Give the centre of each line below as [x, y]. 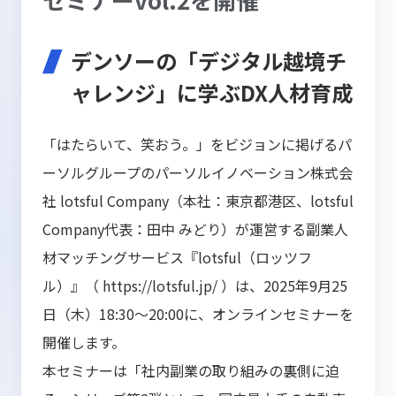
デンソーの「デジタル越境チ [209, 61]
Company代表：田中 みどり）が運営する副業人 [195, 229]
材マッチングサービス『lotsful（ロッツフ [177, 257]
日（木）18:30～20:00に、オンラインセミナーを [198, 314]
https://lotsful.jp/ [160, 286]
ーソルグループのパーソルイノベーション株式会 [198, 172]
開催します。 [84, 342]
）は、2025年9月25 [282, 286]
